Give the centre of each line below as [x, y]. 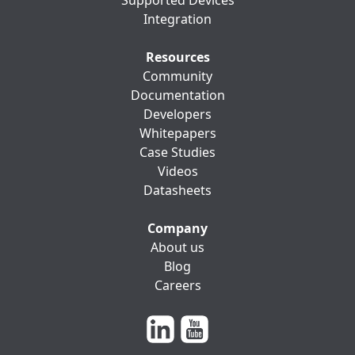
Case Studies [177, 153]
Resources [177, 57]
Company [177, 229]
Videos [177, 172]
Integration [177, 19]
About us [177, 248]
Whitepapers [177, 134]
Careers [177, 286]
